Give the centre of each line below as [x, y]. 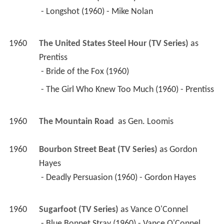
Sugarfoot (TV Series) [78, 210]
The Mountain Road [77, 122]
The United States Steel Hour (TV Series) [113, 44]
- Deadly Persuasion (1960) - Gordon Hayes [119, 178]
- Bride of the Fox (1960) [86, 72]
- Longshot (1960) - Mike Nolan [98, 12]
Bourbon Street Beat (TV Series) [98, 150]
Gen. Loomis [150, 122]
